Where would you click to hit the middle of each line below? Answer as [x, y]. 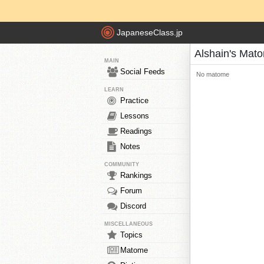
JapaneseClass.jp [150, 33]
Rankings [136, 175]
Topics [131, 235]
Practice [134, 100]
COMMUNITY [122, 164]
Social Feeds [143, 72]
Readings [136, 131]
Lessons [135, 116]
